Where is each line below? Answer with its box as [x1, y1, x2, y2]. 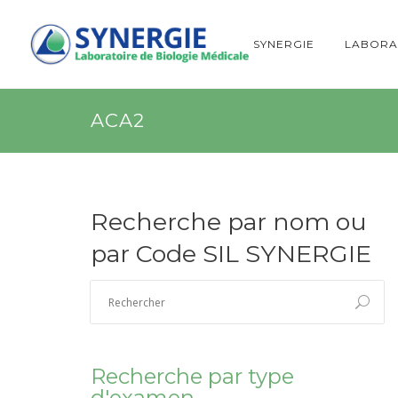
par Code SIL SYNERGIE [91, 239, 371, 268]
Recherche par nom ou [91, 207, 367, 236]
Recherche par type [91, 363, 294, 389]
